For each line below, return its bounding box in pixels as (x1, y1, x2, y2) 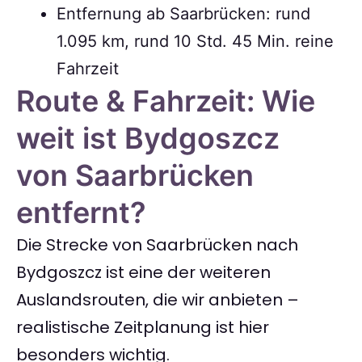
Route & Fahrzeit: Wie (16, 83, 315, 120)
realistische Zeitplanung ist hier (16, 316, 269, 339)
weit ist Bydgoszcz (16, 120, 280, 157)
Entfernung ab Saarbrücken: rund (57, 4, 310, 24)
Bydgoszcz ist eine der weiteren (16, 261, 271, 284)
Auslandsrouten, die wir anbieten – (16, 288, 299, 312)
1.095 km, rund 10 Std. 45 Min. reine (57, 32, 334, 52)
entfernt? (16, 195, 146, 231)
